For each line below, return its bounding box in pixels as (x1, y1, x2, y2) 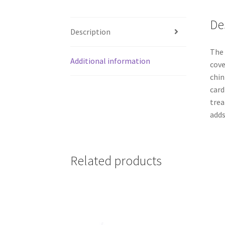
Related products (70, 153, 162, 169)
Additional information (70, 55, 151, 66)
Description (70, 26, 111, 37)
